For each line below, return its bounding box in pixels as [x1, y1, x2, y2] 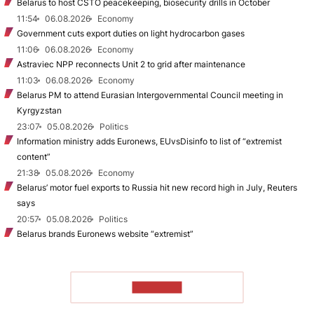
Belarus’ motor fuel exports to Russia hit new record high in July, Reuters [17, 182, 297, 193]
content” [17, 151, 50, 162]
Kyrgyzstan [17, 104, 62, 116]
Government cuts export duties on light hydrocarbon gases [17, 27, 245, 39]
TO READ [132, 281, 182, 294]
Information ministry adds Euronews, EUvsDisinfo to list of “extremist [17, 135, 282, 146]
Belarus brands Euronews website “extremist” [17, 228, 193, 239]
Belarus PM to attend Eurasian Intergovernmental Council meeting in [17, 89, 283, 100]
